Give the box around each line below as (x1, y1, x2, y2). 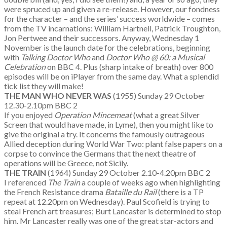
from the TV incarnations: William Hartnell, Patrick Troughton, (4, 23, 220, 33)
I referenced (4, 177, 48, 187)
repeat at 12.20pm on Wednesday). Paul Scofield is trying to (4, 197, 210, 206)
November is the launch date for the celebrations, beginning (4, 43, 210, 52)
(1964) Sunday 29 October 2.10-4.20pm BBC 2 (48, 168, 221, 177)
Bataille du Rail (105, 187, 158, 197)
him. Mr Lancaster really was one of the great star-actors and (4, 216, 213, 225)
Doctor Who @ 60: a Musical (106, 52, 205, 62)
